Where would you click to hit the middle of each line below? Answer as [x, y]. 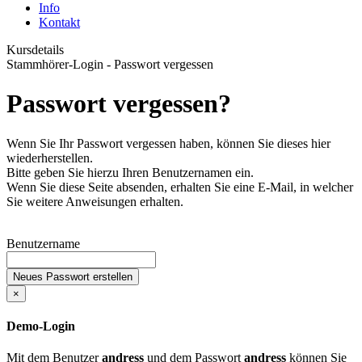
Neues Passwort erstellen [73, 276]
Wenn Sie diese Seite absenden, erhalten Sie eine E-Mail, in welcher [180, 187]
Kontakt [59, 22]
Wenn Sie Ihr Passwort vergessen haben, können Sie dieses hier [168, 143]
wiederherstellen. [50, 158]
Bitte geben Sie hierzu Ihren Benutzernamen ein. [130, 172]
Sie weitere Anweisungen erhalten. [95, 201]
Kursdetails [35, 50]
